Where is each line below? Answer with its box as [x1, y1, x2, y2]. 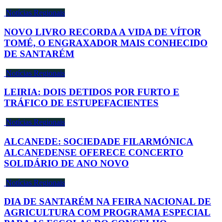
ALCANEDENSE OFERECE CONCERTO [4, 147, 183, 158]
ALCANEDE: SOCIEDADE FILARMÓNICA [4, 136, 193, 147]
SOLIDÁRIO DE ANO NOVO [4, 158, 129, 168]
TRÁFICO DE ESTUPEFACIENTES [4, 98, 159, 109]
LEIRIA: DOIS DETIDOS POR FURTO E [4, 87, 179, 98]
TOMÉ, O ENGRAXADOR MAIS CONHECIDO [4, 38, 208, 48]
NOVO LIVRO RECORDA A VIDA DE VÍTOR [4, 27, 201, 37]
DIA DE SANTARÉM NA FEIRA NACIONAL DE [4, 196, 211, 207]
